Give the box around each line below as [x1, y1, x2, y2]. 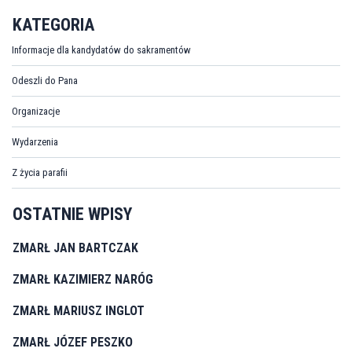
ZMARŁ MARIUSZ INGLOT [13, 303, 145, 318]
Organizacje [12, 105, 60, 117]
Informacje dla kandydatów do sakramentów [12, 44, 191, 56]
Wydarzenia [12, 136, 58, 148]
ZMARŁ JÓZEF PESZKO [13, 335, 133, 350]
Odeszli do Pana [12, 75, 78, 86]
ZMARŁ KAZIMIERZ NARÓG [13, 272, 153, 287]
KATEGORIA [13, 15, 94, 35]
